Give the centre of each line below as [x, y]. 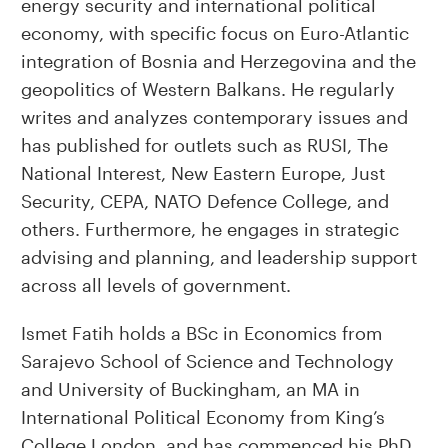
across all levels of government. [155, 285]
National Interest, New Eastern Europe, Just [202, 173]
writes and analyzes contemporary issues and [214, 117]
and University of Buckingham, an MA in [190, 389]
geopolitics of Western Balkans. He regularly [207, 89]
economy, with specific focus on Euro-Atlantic [214, 33]
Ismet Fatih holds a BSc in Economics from [201, 333]
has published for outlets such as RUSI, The [204, 145]
